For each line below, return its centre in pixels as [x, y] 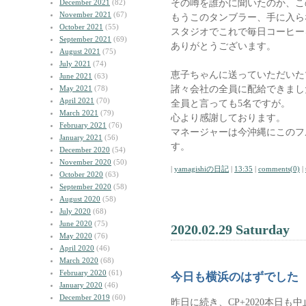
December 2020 [85, 150]
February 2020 [83, 273]
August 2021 [80, 51]
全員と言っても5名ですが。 [231, 103]
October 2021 [81, 27]
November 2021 [85, 14]
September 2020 [85, 186]
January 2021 [81, 137]
